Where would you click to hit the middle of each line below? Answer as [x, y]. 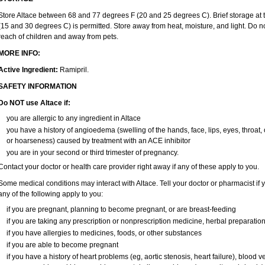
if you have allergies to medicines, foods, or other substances [104, 233]
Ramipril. [74, 70]
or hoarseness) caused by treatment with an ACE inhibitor [98, 141]
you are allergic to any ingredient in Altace [73, 118]
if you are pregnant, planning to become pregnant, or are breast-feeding [121, 209]
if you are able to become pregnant [62, 245]
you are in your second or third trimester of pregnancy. [92, 153]
